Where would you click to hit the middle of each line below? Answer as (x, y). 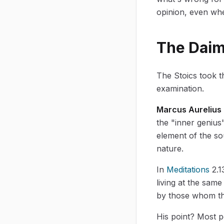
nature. (170, 148)
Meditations (188, 169)
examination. (180, 88)
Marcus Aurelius (189, 109)
